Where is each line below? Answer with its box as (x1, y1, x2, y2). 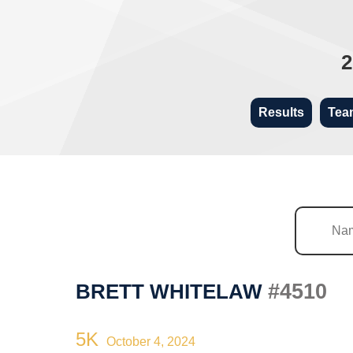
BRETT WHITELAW (75, 281, 268, 303)
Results (258, 106, 304, 120)
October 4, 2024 (106, 334, 195, 348)
